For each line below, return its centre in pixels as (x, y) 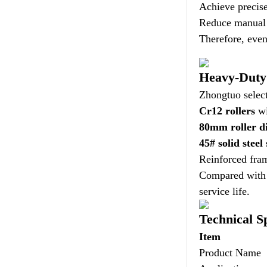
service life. (225, 191)
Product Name (230, 253)
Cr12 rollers (227, 111)
